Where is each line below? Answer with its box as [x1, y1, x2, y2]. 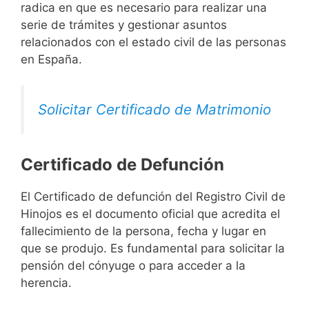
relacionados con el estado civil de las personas [21, 34, 286, 49]
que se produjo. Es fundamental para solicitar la [21, 241, 285, 256]
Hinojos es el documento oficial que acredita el [21, 207, 280, 221]
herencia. [21, 276, 72, 290]
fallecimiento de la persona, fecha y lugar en [21, 224, 266, 239]
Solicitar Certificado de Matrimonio [38, 101, 271, 119]
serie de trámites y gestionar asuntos [21, 17, 227, 32]
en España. [21, 52, 82, 66]
